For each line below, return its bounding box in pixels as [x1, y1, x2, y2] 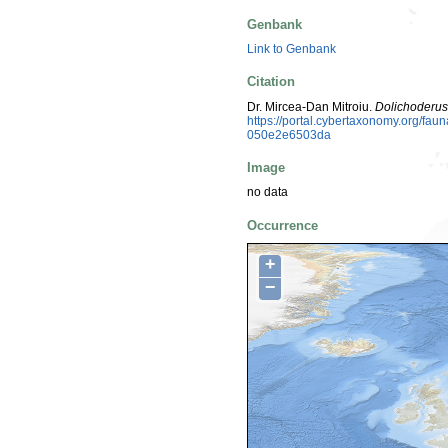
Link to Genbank [247, 42, 336, 57]
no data [247, 185, 288, 200]
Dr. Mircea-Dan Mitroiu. [247, 99, 375, 114]
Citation [247, 74, 295, 90]
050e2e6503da [247, 127, 331, 142]
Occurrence [247, 217, 318, 233]
